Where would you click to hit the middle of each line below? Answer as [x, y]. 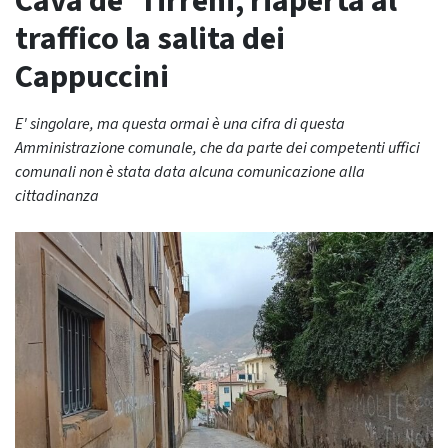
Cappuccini [92, 77]
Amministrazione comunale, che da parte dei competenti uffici [217, 148]
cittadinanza [57, 196]
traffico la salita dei [150, 39]
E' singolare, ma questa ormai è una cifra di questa [180, 124]
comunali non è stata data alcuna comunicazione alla [190, 172]
